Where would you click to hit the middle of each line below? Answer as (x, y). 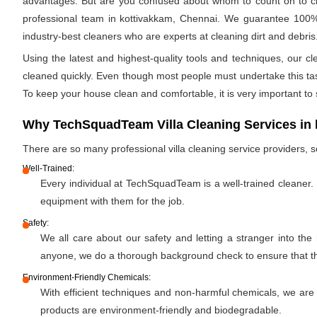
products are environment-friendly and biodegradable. (161, 310)
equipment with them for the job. (113, 201)
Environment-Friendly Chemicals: (87, 277)
